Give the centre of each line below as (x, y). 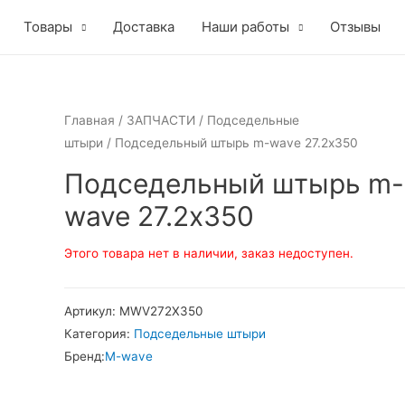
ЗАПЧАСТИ (160, 120)
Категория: (99, 334)
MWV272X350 (160, 311)
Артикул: (91, 311)
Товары (48, 27)
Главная (89, 120)
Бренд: (84, 357)
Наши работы (245, 27)
